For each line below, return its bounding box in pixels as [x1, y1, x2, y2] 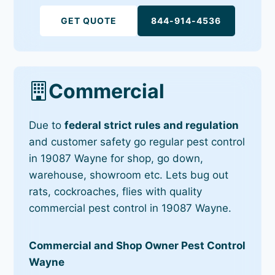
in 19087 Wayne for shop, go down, [29, 152, 204, 165]
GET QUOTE [61, 15, 117, 26]
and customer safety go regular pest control [29, 135, 246, 148]
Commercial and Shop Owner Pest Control [29, 239, 246, 252]
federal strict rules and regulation [64, 118, 239, 131]
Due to [29, 118, 65, 131]
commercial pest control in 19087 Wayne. [29, 201, 232, 214]
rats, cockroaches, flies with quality [29, 185, 203, 198]
